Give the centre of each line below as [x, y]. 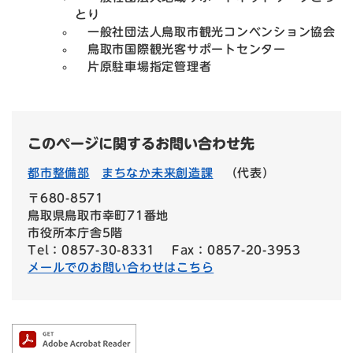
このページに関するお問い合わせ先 [141, 144]
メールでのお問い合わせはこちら [121, 268]
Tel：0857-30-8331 [91, 251]
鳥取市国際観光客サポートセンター [180, 50]
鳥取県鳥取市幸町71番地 [98, 216]
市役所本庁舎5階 [75, 233]
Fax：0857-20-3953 [236, 251]
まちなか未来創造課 [157, 173]
